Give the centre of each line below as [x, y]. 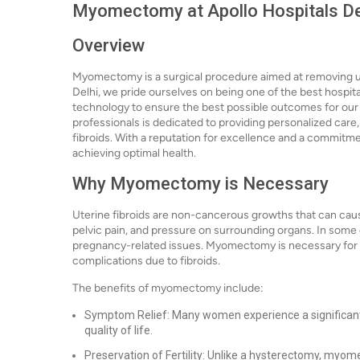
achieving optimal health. [134, 153]
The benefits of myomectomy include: [168, 288]
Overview [108, 45]
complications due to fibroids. [146, 261]
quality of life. [119, 330]
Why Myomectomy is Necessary [200, 184]
